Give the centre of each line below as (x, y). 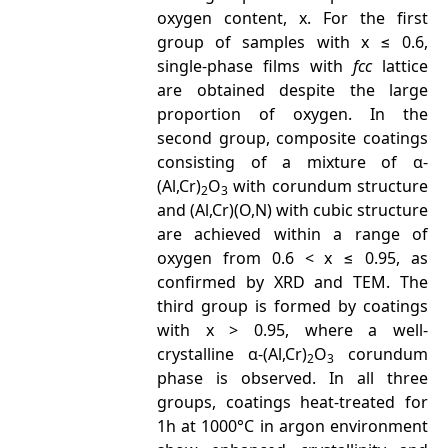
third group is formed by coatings (292, 306)
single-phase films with (255, 66)
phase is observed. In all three (292, 378)
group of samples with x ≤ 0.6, (292, 42)
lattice (400, 66)
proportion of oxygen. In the (292, 114)
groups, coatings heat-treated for (292, 402)
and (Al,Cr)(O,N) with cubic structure (292, 210)
